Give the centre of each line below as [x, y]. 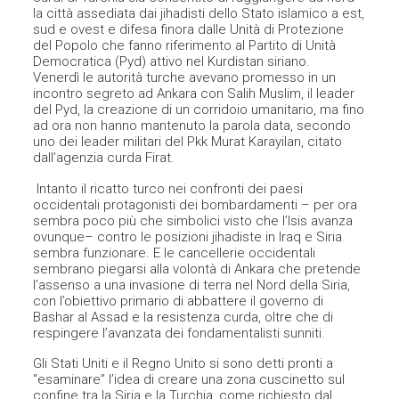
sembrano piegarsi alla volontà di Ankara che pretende [197, 269]
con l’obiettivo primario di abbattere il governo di [179, 301]
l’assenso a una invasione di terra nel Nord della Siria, [192, 285]
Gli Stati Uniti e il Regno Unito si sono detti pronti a [183, 364]
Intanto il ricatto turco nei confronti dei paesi [168, 188]
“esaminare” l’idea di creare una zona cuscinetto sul [189, 380]
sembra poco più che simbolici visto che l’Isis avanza [193, 220]
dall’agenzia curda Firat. [104, 158]
